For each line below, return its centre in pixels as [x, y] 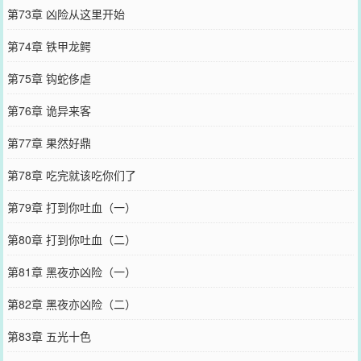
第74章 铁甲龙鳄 [49, 46]
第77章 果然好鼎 [49, 142]
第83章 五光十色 [49, 336]
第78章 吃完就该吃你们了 [71, 174]
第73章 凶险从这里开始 [66, 13]
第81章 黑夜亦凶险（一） [71, 271]
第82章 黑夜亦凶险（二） [71, 303]
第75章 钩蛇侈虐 [49, 78]
